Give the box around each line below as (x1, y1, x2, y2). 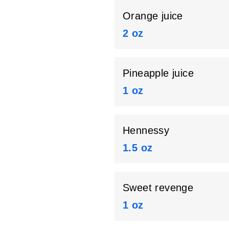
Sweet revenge (123, 182, 194, 194)
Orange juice (123, 10, 183, 22)
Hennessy (123, 125, 170, 136)
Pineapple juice (123, 67, 194, 79)
